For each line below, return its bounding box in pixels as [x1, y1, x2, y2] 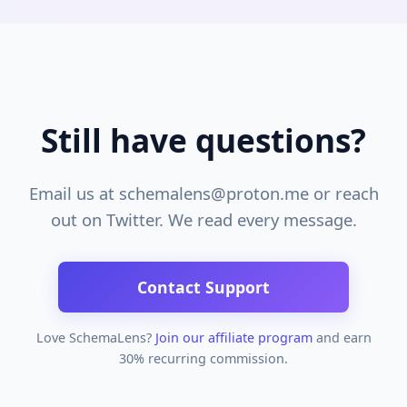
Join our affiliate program [154, 329, 313, 346]
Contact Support [137, 276, 270, 298]
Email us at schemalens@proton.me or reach [28, 182, 379, 204]
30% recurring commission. [119, 350, 288, 367]
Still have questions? [41, 118, 366, 162]
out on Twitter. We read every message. [50, 208, 357, 231]
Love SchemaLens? [35, 329, 155, 346]
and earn [312, 329, 372, 346]
